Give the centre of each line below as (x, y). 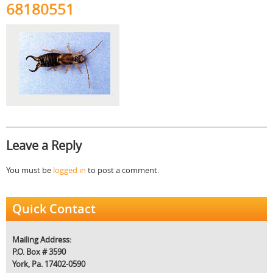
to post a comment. (122, 170)
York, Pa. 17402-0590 (49, 264)
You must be (30, 170)
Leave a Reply (44, 146)
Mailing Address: (42, 240)
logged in (69, 170)
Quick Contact (54, 209)
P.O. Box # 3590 (39, 252)
